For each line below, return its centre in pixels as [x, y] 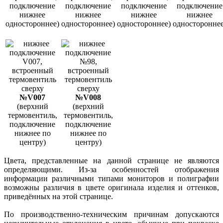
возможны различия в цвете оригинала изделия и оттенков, [111, 187]
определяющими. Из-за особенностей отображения [111, 169]
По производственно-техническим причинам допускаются [111, 214]
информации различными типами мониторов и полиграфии [111, 178]
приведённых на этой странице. [58, 196]
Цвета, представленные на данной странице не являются [111, 160]
